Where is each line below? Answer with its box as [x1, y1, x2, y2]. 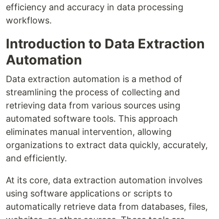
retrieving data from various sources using [6, 100, 180, 110]
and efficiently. [6, 153, 67, 163]
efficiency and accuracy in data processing [6, 1, 183, 12]
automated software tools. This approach [6, 113, 178, 124]
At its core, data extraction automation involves [6, 175, 202, 185]
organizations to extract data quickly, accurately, [6, 139, 208, 150]
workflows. [6, 15, 52, 25]
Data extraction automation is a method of [6, 73, 182, 84]
